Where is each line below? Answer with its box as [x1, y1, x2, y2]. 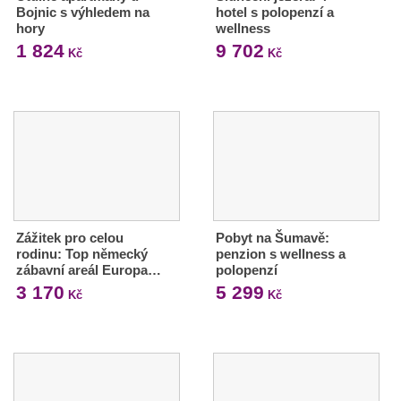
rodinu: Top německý [16, 245, 148, 261]
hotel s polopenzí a [215, 4, 334, 20]
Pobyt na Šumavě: [215, 229, 329, 245]
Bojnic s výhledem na [16, 4, 149, 20]
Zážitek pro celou [16, 229, 124, 245]
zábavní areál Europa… [16, 261, 161, 277]
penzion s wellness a [215, 245, 346, 261]
